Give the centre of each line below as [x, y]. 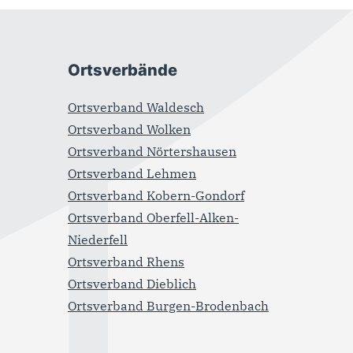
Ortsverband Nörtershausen [152, 151]
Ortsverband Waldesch [136, 107]
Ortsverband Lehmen [132, 173]
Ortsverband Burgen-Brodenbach [169, 306]
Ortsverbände [123, 70]
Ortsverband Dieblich [132, 284]
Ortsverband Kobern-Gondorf [156, 195]
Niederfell [98, 240]
